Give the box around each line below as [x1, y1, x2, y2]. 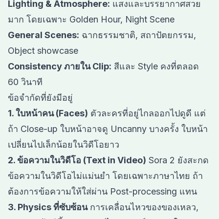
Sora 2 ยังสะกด [146, 155, 209, 165]
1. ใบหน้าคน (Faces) [8, 108, 88, 118]
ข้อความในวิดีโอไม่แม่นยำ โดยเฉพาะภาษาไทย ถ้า [8, 171, 203, 181]
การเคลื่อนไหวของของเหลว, [88, 202, 198, 212]
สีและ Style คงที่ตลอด [111, 61, 199, 71]
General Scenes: [8, 30, 79, 40]
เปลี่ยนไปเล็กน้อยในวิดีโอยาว [8, 139, 119, 150]
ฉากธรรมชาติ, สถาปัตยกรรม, [79, 30, 196, 40]
